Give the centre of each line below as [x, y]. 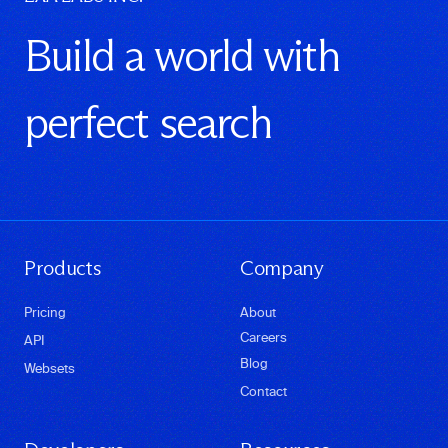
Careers [263, 337]
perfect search [148, 122]
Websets [49, 368]
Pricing [45, 312]
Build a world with [182, 55]
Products [63, 267]
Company [282, 267]
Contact [263, 391]
